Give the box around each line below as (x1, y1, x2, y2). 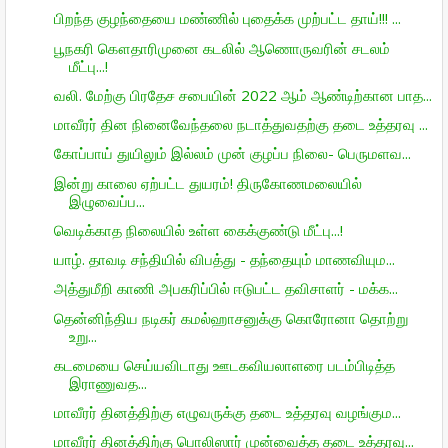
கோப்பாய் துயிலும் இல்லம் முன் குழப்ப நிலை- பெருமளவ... (53, 143, 411, 164)
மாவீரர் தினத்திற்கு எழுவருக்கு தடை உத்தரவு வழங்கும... (53, 402, 401, 422)
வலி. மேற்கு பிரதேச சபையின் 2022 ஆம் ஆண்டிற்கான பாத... (53, 84, 432, 105)
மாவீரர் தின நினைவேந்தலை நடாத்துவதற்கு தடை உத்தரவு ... (53, 114, 428, 134)
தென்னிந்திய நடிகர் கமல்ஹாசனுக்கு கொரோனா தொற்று (53, 307, 408, 328)
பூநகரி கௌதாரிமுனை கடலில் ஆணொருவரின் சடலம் (53, 37, 390, 58)
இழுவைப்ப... (68, 190, 145, 211)
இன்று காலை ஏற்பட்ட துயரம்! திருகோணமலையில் (53, 172, 362, 193)
